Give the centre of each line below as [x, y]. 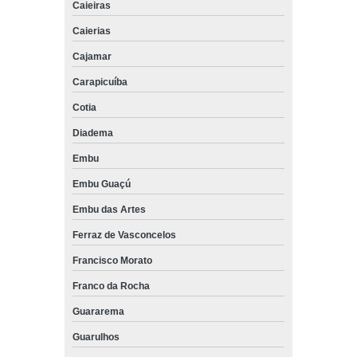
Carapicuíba [100, 82]
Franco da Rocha [111, 286]
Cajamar [92, 56]
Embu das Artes [109, 209]
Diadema [92, 133]
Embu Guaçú [101, 184]
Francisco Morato [112, 260]
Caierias [91, 31]
